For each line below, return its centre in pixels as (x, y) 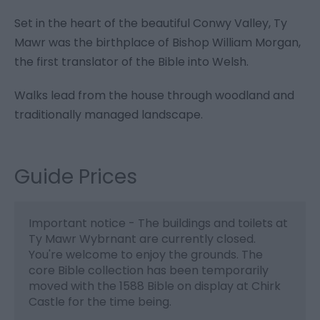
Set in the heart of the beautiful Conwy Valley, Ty (151, 24)
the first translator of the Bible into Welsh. (131, 62)
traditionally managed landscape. (109, 115)
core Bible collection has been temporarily (149, 271)
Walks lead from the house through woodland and (154, 96)
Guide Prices (76, 177)
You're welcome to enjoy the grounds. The (146, 255)
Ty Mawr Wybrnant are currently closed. (142, 239)
